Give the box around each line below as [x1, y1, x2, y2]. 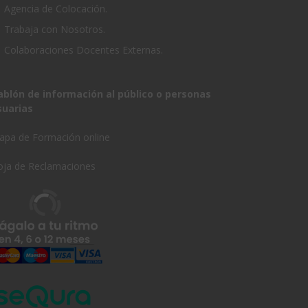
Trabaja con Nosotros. [4, 22, 108, 36]
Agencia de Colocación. [4, 1, 107, 15]
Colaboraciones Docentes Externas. [4, 43, 163, 56]
